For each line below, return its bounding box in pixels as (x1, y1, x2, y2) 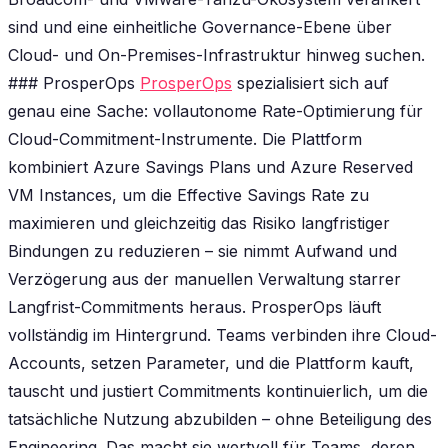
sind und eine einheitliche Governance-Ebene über (8, 16, 392, 37)
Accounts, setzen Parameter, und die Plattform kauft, (8, 352, 414, 373)
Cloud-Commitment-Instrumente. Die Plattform (8, 128, 362, 149)
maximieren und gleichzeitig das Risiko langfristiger (8, 212, 390, 233)
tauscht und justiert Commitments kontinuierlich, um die (8, 380, 428, 401)
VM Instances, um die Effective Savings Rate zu (8, 184, 369, 205)
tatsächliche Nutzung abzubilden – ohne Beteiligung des (8, 408, 432, 429)
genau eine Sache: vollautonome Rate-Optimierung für (8, 100, 423, 121)
